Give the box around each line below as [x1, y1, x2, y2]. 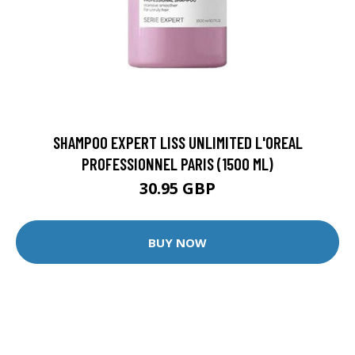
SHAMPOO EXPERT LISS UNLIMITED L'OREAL [52, 132, 303, 153]
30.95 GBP [139, 177, 216, 200]
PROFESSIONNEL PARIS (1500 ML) [82, 154, 273, 174]
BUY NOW [148, 234, 207, 250]
